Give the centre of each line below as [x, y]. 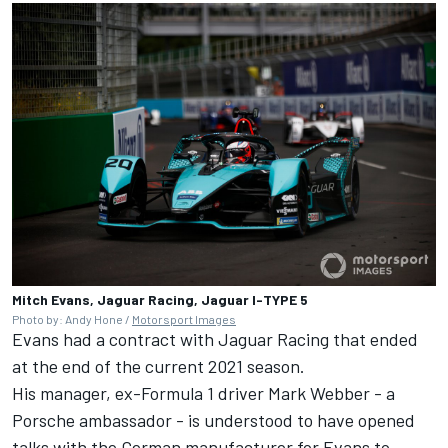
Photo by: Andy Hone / [72, 318]
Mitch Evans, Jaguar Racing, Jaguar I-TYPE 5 [160, 299]
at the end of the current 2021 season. [158, 365]
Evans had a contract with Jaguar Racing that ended [215, 338]
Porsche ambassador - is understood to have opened [213, 419]
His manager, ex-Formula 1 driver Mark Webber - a [203, 392]
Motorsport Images [184, 318]
